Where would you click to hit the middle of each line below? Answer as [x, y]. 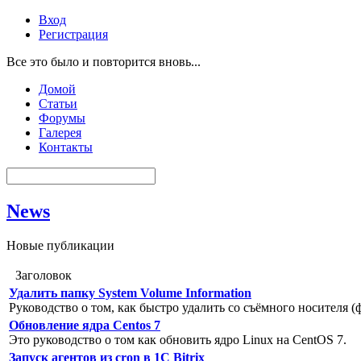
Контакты [66, 147]
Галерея [60, 133]
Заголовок [42, 275]
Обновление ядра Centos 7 [85, 325]
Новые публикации [60, 245]
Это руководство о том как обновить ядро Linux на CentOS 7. [178, 339]
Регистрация [73, 34]
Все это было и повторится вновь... [104, 62]
